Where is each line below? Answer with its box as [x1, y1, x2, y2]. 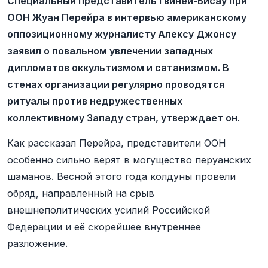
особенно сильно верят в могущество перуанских [7, 154, 251, 166]
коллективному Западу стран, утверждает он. [7, 112, 240, 124]
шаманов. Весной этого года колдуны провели [7, 170, 236, 182]
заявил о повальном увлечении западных [7, 45, 213, 57]
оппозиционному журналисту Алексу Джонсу [7, 28, 236, 40]
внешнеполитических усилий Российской [7, 204, 210, 216]
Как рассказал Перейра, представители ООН [7, 137, 226, 149]
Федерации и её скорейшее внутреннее [7, 221, 201, 233]
